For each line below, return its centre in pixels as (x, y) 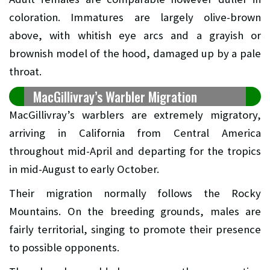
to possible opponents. (64, 247)
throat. (25, 71)
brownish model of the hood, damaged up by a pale (135, 53)
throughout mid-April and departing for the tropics (135, 151)
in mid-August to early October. (84, 169)
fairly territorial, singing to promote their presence (135, 229)
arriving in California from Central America (135, 133)
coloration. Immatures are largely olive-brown (135, 17)
